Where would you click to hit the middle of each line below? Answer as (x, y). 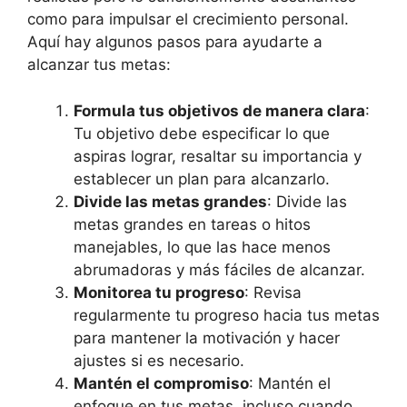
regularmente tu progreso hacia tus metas (227, 315)
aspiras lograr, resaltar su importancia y (218, 156)
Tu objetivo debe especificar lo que (202, 133)
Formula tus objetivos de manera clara (219, 110)
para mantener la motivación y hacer (207, 338)
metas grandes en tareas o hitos (192, 224)
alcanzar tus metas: (99, 65)
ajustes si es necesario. (159, 360)
